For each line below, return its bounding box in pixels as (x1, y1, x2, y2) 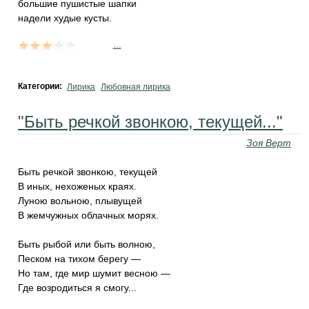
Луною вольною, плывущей (18, 195, 142, 206)
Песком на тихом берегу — (18, 253, 141, 264)
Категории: (18, 81, 64, 91)
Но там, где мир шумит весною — (18, 268, 170, 279)
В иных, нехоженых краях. (18, 181, 137, 192)
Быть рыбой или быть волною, (18, 239, 155, 250)
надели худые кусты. (18, 12, 112, 23)
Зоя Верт (246, 137, 291, 148)
